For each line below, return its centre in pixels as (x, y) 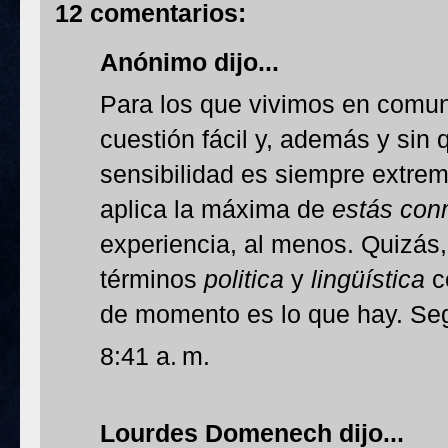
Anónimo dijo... (189, 62)
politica (244, 279)
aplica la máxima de (216, 209)
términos (152, 279)
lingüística (368, 279)
